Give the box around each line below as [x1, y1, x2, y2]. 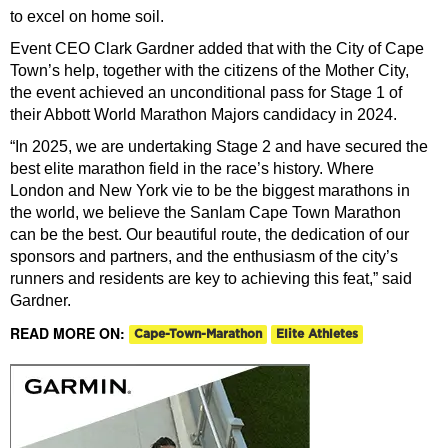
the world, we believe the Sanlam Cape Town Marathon [10, 203, 401, 221]
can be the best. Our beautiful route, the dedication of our [10, 225, 409, 243]
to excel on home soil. [10, 7, 168, 25]
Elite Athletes [276, 328, 358, 341]
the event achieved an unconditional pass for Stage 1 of [10, 83, 402, 101]
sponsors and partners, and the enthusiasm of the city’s [10, 247, 398, 265]
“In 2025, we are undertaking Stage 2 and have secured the [10, 137, 428, 155]
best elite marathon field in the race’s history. [10, 159, 327, 177]
